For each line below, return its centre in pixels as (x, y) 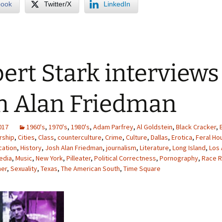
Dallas (159, 137)
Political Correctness (125, 158)
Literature (154, 148)
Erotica (182, 137)
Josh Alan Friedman (74, 148)
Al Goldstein (155, 127)
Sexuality (24, 168)
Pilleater (79, 158)
